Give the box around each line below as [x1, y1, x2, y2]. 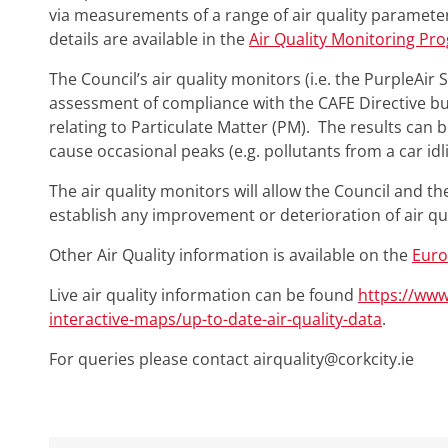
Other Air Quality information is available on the [49, 244, 412, 266]
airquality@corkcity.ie [253, 348, 414, 370]
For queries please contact [49, 348, 253, 370]
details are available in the [49, 28, 249, 50]
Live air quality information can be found [49, 284, 358, 306]
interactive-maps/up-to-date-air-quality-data [49, 308, 382, 330]
